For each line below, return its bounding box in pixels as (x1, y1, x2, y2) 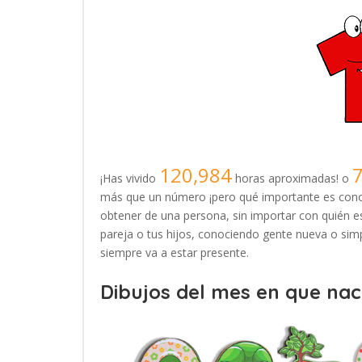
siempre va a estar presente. (100, 244, 249, 260)
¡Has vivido (100, 170, 159, 186)
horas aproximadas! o (232, 170, 352, 186)
